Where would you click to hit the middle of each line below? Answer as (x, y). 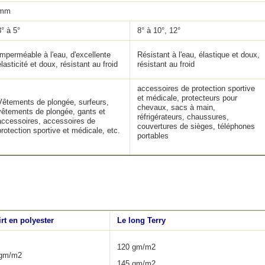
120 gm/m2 (136, 247)
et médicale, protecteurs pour (187, 98)
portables (153, 136)
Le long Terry (141, 220)
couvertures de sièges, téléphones (196, 126)
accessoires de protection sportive (196, 88)
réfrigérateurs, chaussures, (183, 117)
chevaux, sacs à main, (176, 107)
